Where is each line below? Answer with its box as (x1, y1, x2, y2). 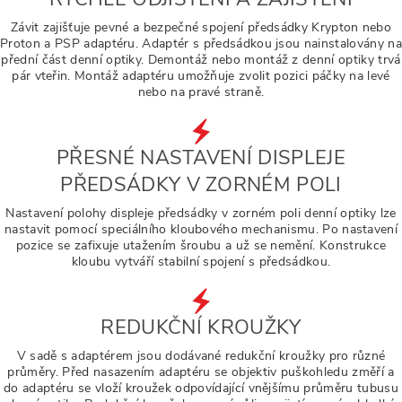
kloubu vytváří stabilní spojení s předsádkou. (71, 253, 331, 270)
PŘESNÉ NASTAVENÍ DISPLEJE (56, 144, 345, 171)
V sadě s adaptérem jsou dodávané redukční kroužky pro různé (16, 347, 386, 364)
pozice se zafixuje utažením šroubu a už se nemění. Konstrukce (15, 237, 387, 254)
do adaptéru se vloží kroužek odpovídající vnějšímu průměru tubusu (4, 380, 398, 397)
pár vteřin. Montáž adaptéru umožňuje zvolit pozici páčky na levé (12, 67, 390, 84)
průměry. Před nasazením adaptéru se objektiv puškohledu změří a (7, 363, 395, 380)
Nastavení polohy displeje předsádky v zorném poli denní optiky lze (5, 205, 397, 222)
